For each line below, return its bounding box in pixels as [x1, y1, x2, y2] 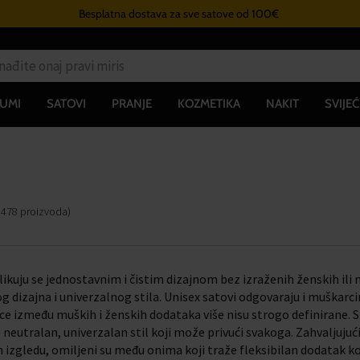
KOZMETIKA [177, 96, 240, 111]
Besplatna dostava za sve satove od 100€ [79, 6, 280, 21]
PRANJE [111, 96, 152, 111]
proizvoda [20, 204, 67, 219]
